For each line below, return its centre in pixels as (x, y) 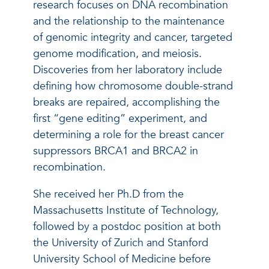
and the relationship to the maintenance (129, 21)
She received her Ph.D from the (108, 194)
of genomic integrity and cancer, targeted (133, 37)
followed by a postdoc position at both (127, 226)
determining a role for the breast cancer (128, 134)
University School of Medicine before (122, 259)
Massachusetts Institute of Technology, (126, 210)
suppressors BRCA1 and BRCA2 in (116, 151)
